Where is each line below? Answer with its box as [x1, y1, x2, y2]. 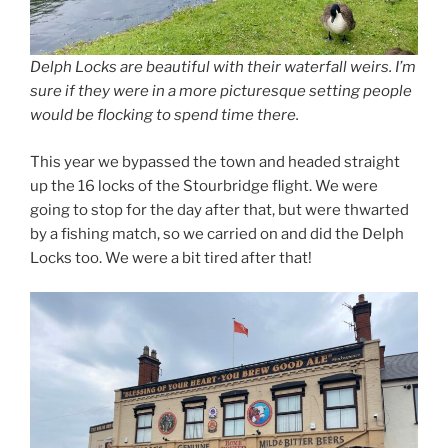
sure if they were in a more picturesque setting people [30, 82, 412, 101]
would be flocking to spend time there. [30, 106, 299, 125]
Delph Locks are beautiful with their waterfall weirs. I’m [30, 58, 416, 77]
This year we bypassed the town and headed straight [30, 152, 400, 171]
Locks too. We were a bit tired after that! [30, 248, 312, 267]
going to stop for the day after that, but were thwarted [30, 200, 409, 219]
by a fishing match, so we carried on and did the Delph [30, 224, 404, 243]
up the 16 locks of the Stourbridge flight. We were [30, 176, 378, 195]
